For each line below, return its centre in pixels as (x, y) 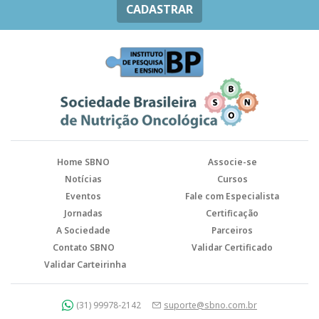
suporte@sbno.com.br (210, 305)
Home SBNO (83, 162)
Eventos (83, 196)
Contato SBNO (83, 247)
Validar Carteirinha (85, 265)
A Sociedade (83, 230)
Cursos (232, 179)
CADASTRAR (159, 9)
